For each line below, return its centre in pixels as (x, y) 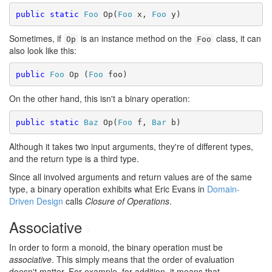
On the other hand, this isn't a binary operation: (100, 98)
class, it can (237, 38)
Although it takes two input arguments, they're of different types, (131, 146)
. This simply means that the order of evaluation (143, 259)
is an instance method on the (136, 38)
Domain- (223, 189)
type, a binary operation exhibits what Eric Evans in (108, 189)
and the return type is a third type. (74, 158)
